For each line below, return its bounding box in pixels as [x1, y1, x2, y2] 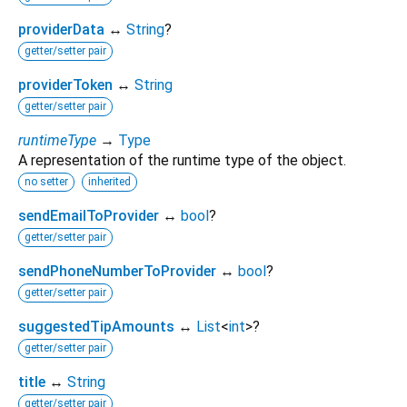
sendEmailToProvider [18, 206, 159, 224]
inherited [88, 174, 131, 188]
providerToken [18, 75, 113, 94]
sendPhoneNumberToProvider [18, 262, 216, 280]
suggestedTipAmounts [18, 317, 174, 335]
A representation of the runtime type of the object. [18, 151, 346, 169]
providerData [18, 20, 104, 38]
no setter [25, 174, 68, 188]
